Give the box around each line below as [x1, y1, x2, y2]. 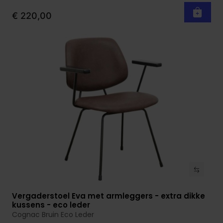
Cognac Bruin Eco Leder [12, 210, 94, 220]
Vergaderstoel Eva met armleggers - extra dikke [12, 191, 205, 202]
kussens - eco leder [12, 200, 90, 211]
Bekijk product [20, 192, 74, 203]
